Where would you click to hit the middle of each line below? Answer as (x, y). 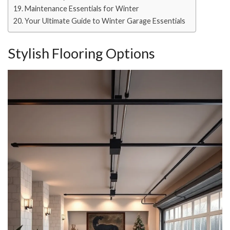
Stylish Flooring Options (81, 53)
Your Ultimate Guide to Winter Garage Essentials (105, 21)
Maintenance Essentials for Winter (82, 9)
